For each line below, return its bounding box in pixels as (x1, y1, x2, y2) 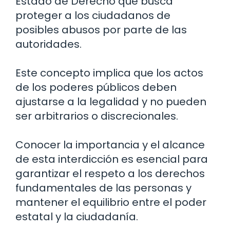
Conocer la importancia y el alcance (15, 137, 205, 152)
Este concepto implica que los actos (15, 65, 203, 80)
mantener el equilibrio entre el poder (15, 195, 206, 209)
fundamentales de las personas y (15, 180, 191, 195)
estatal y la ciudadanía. (15, 209, 138, 224)
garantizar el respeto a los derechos (15, 166, 205, 181)
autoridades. (15, 36, 82, 51)
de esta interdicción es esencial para (15, 151, 208, 166)
